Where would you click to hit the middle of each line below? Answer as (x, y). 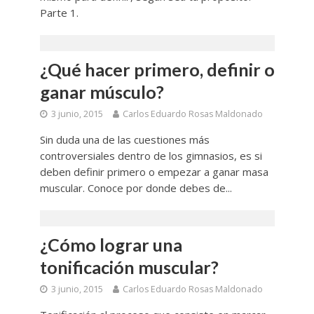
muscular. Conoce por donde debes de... (136, 187)
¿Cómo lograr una (111, 244)
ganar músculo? (102, 91)
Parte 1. (59, 12)
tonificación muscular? (129, 267)
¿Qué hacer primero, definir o (157, 69)
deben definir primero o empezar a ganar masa (154, 171)
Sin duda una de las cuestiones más (124, 139)
